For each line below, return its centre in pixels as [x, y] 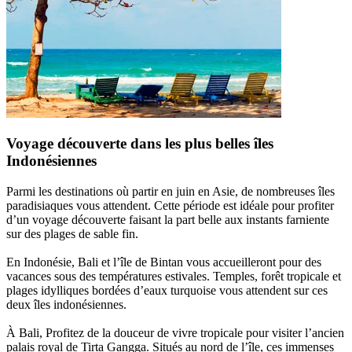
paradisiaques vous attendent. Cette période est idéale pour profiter [170, 206]
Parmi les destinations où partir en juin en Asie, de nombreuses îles [170, 192]
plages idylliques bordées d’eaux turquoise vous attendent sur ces [167, 291]
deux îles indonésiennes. [66, 305]
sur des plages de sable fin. [72, 234]
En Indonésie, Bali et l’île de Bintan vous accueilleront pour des [164, 262]
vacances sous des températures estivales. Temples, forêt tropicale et [174, 277]
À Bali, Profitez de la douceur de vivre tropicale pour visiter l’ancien [175, 333]
